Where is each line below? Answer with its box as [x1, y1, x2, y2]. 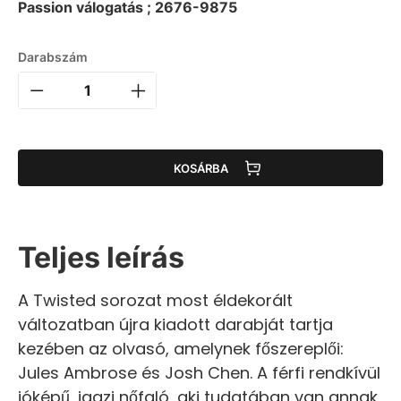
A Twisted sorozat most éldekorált [18, 289, 293, 312]
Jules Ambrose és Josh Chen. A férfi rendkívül [18, 362, 380, 385]
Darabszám [18, 49, 88, 65]
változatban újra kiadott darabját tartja [18, 313, 333, 337]
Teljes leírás [18, 240, 184, 276]
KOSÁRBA [173, 160, 228, 175]
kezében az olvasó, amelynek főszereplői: [18, 337, 344, 361]
